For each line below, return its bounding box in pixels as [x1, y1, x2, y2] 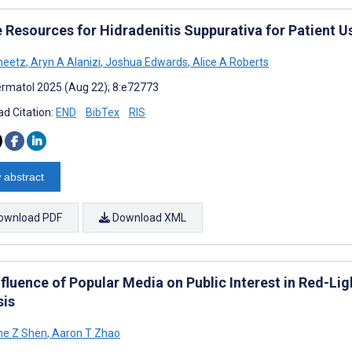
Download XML [110, 211, 186, 224]
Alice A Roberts [190, 55, 269, 68]
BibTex [86, 105, 119, 119]
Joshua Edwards [103, 55, 188, 68]
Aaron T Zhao [49, 326, 120, 339]
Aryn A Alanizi [28, 55, 101, 68]
